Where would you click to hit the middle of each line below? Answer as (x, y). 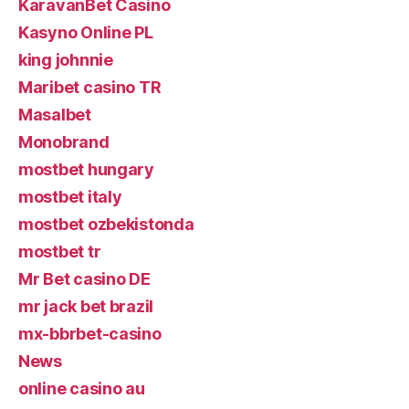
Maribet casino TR (90, 87)
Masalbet (55, 115)
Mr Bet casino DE (84, 279)
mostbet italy (70, 197)
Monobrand (64, 142)
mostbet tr (60, 252)
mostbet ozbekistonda (106, 224)
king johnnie (66, 60)
